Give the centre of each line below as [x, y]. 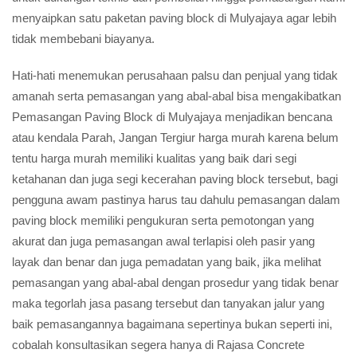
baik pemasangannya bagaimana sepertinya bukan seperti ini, [172, 324]
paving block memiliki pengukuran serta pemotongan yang [163, 220]
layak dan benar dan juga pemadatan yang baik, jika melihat [167, 262]
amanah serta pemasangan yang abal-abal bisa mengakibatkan [177, 96]
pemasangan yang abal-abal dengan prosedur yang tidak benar [175, 282]
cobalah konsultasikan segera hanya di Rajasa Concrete [158, 345]
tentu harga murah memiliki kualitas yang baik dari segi [154, 158]
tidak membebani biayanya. [83, 39]
